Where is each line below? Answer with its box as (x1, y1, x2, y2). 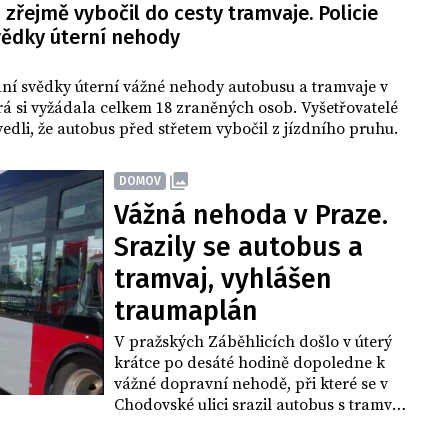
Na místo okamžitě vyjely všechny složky (114, 416, 405, 437)
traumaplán (114, 295, 258, 328)
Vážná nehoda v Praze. (114, 199, 388, 232)
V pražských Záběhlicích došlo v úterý (114, 332, 392, 353)
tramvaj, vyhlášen (114, 263, 332, 296)
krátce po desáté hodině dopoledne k (114, 353, 385, 374)
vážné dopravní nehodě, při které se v (114, 374, 388, 395)
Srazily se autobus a (114, 231, 363, 264)
